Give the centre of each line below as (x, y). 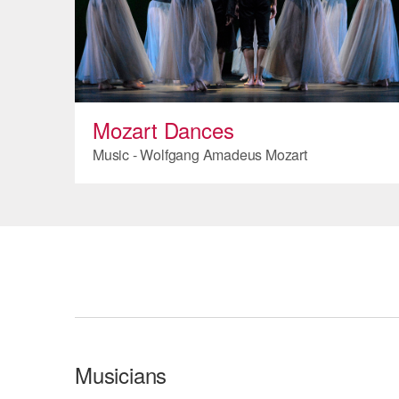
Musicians (121, 374)
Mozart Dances (163, 129)
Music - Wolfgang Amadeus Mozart (200, 154)
